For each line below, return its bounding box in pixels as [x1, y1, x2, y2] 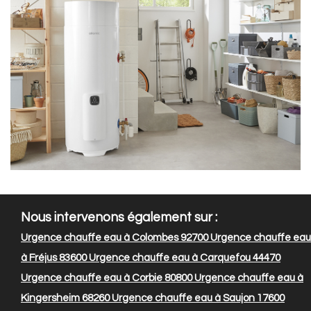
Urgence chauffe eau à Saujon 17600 [110, 293, 285, 304]
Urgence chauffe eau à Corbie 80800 [21, 273, 192, 284]
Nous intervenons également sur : [21, 211, 217, 225]
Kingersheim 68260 [21, 293, 110, 304]
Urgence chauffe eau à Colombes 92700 [21, 233, 208, 244]
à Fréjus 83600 [21, 253, 87, 264]
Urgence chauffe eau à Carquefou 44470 [87, 253, 280, 264]
